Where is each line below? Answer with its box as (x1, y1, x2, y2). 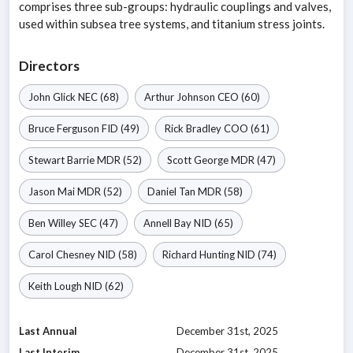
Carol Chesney (28, 248, 95, 262)
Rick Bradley (165, 122, 221, 136)
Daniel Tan (147, 185, 195, 199)
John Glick (28, 91, 76, 104)
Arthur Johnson (144, 91, 215, 104)
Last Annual (19, 325, 77, 338)
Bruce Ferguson (28, 122, 99, 136)
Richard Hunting (162, 248, 235, 262)
